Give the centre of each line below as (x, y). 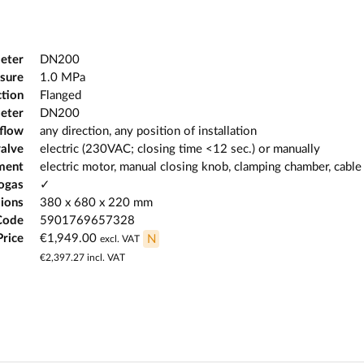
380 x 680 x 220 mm (96, 203)
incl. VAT (105, 257)
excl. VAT (120, 239)
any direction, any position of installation (148, 132)
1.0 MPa (63, 78)
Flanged (61, 96)
